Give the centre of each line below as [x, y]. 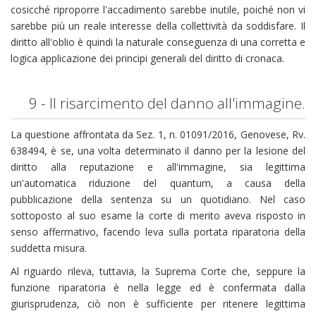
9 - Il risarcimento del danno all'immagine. [167, 103]
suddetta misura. [49, 248]
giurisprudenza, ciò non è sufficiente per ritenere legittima [158, 304]
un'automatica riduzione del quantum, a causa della [158, 183]
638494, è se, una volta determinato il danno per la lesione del [158, 151]
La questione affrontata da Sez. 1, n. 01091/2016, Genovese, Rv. [158, 134]
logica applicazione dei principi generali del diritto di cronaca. [147, 58]
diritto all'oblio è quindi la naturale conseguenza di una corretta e [158, 42]
